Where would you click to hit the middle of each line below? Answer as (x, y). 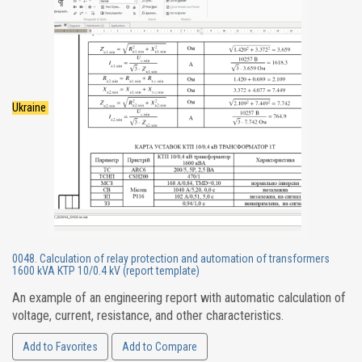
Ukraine (30, 107)
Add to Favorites (60, 347)
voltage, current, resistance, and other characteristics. (148, 316)
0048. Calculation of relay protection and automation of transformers (171, 259)
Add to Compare (160, 347)
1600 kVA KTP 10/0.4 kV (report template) (106, 271)
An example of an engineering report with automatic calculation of (179, 298)
